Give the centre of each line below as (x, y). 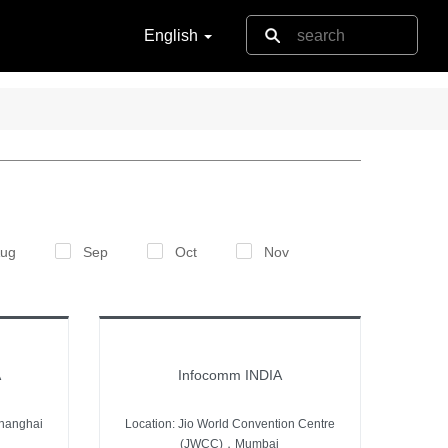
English (173, 35)
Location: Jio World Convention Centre (229, 423)
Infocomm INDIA (229, 374)
